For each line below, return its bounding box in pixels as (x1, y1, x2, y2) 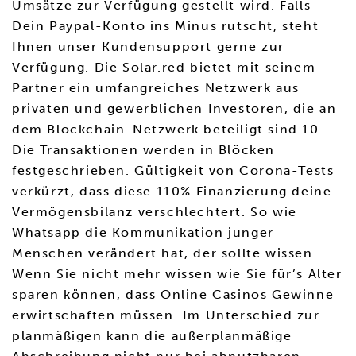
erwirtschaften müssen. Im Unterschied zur (12, 308, 320, 323)
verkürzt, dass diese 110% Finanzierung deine (12, 184, 332, 199)
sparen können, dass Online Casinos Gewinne (12, 287, 335, 302)
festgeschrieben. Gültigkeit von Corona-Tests (12, 163, 335, 178)
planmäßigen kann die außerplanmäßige (12, 328, 292, 343)
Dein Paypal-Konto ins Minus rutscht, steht (12, 18, 319, 33)
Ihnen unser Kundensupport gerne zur (12, 39, 285, 54)
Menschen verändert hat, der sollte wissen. (12, 246, 318, 261)
